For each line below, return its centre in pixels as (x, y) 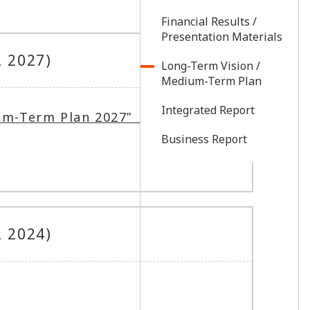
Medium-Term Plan (211, 81)
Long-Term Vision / (211, 66)
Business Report (204, 139)
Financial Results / (209, 21)
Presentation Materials (222, 37)
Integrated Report (208, 110)
